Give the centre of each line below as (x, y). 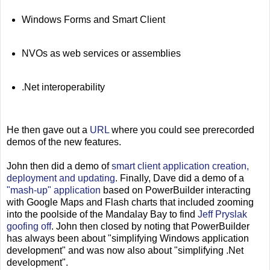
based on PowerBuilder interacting (176, 190)
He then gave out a (48, 130)
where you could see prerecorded (182, 130)
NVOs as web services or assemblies (101, 53)
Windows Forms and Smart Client (93, 20)
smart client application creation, (180, 166)
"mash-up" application (54, 190)
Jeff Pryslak (222, 214)
